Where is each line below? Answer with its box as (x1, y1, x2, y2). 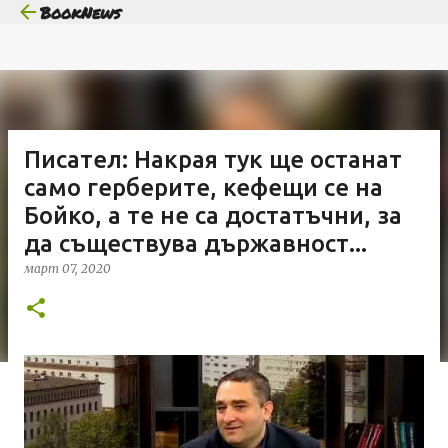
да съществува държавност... (24, 230, 367, 257)
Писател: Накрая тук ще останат (24, 146, 402, 173)
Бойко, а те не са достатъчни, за (24, 202, 402, 229)
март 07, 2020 (24, 261, 111, 276)
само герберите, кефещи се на (24, 174, 383, 201)
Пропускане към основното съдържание (70, 16, 378, 34)
